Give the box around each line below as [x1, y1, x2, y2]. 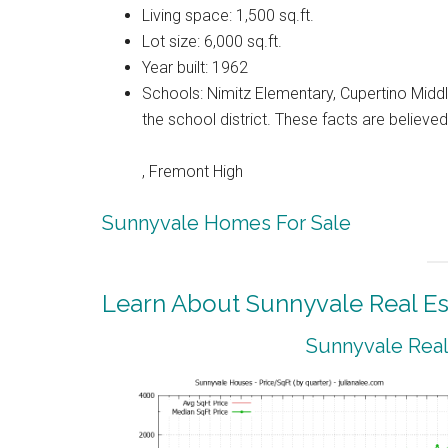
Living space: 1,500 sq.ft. [142, 5, 314, 25]
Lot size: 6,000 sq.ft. [142, 31, 282, 51]
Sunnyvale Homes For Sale [102, 210, 351, 235]
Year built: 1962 [142, 57, 248, 77]
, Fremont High [142, 161, 243, 181]
